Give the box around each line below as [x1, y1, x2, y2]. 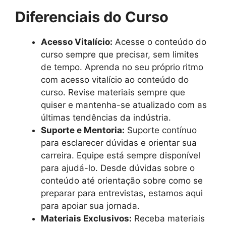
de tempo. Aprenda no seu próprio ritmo [41, 62, 203, 73]
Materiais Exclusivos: [41, 213, 132, 224]
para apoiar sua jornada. [41, 201, 140, 211]
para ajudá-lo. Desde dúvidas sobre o [41, 163, 195, 174]
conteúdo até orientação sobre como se [41, 176, 203, 186]
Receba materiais [132, 213, 205, 224]
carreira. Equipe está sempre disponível [41, 150, 200, 161]
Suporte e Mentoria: [41, 125, 125, 136]
